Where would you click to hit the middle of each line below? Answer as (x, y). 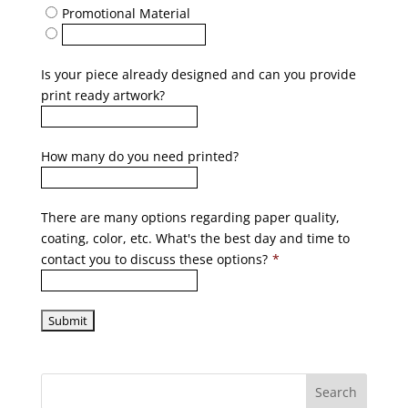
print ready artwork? (102, 95)
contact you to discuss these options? (154, 259)
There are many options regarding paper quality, (190, 217)
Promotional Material (126, 13)
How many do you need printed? (139, 156)
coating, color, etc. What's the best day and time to (195, 238)
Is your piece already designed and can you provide (198, 74)
